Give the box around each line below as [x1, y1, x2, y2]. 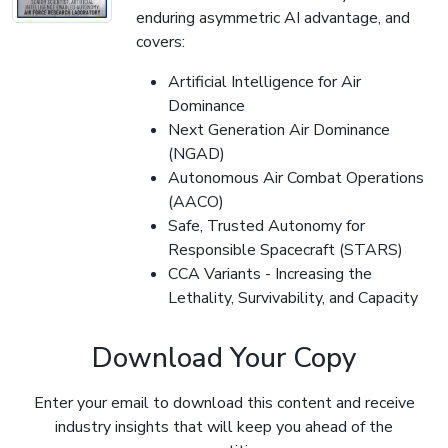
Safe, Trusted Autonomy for [168, 214, 365, 237]
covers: [136, 30, 185, 53]
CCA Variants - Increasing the [168, 262, 372, 285]
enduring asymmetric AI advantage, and [136, 6, 410, 29]
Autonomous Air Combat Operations [168, 166, 424, 189]
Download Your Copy [92, 338, 356, 377]
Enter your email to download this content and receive [33, 391, 415, 414]
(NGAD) [168, 142, 225, 165]
